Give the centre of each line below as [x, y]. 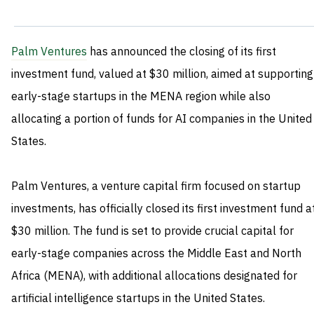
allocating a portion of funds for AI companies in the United [162, 120]
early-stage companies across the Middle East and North [156, 254]
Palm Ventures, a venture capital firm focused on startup [156, 187]
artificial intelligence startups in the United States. [138, 299]
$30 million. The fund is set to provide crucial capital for [152, 232]
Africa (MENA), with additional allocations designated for [154, 277]
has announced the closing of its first [182, 52]
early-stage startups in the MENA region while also [141, 97]
